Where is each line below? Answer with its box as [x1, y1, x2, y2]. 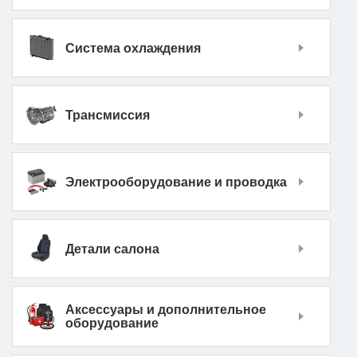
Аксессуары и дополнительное [65, 303, 266, 317]
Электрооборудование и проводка [65, 175, 287, 189]
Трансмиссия [65, 108, 150, 122]
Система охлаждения [65, 41, 201, 55]
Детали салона [65, 241, 159, 256]
